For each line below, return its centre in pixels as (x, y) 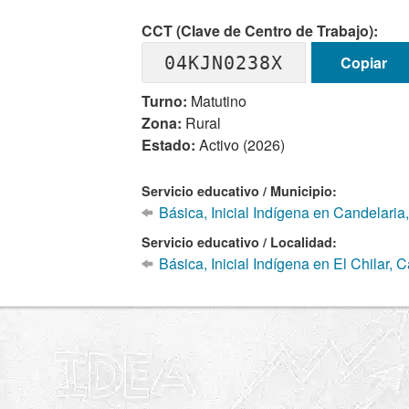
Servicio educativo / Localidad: (240, 242)
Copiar (363, 62)
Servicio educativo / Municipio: (240, 191)
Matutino (217, 101)
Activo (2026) (241, 145)
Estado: (169, 145)
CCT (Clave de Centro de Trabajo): (260, 31)
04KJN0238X (224, 63)
